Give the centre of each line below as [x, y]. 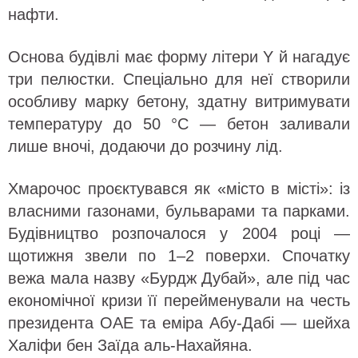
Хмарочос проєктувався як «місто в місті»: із [179, 189]
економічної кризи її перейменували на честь [179, 300]
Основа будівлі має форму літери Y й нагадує [179, 57]
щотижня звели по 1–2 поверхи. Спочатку [179, 256]
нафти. [34, 14]
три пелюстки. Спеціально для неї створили [179, 79]
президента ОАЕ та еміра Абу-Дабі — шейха [179, 323]
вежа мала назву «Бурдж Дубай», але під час [179, 278]
